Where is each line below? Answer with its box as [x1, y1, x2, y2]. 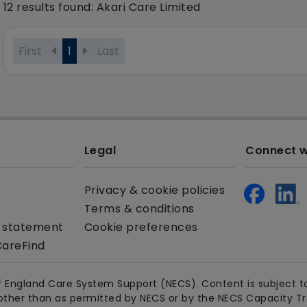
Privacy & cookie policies [84, 182, 225, 199]
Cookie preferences [84, 219, 198, 236]
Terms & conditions [84, 201, 195, 217]
